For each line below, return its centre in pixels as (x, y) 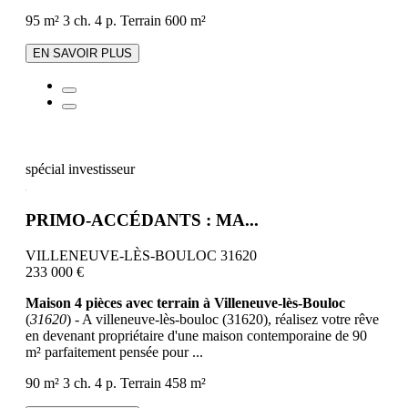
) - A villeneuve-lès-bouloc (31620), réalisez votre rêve (223, 319)
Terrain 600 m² (163, 20)
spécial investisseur (80, 168)
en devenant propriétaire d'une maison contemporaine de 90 (196, 335)
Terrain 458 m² (163, 382)
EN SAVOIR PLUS (82, 53)
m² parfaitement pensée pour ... (114, 352)
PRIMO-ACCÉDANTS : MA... (142, 220)
